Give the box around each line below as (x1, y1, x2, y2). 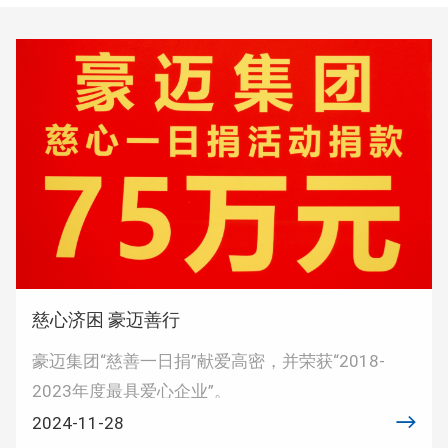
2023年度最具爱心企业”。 (32, 380, 232, 401)
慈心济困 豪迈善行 (32, 308, 181, 330)
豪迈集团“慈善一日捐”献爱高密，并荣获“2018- (32, 350, 386, 371)
